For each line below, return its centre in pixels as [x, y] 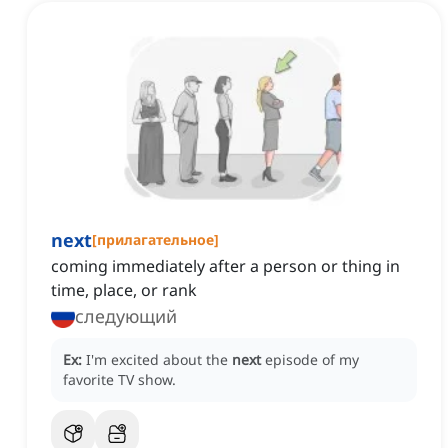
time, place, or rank [124, 290]
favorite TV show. [119, 380]
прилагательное [155, 240]
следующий [126, 316]
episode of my [312, 360]
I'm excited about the [159, 360]
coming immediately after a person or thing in [225, 266]
